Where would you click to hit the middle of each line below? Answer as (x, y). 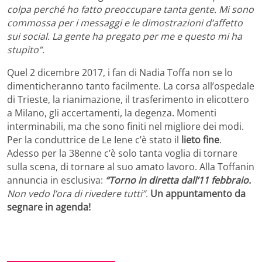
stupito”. (26, 50)
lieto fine (200, 140)
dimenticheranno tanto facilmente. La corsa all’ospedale (131, 86)
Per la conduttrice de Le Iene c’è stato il (94, 140)
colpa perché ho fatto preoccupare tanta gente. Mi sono (130, 10)
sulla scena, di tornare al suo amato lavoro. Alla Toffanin (131, 167)
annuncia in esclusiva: (56, 180)
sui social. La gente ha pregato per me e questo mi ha (125, 37)
